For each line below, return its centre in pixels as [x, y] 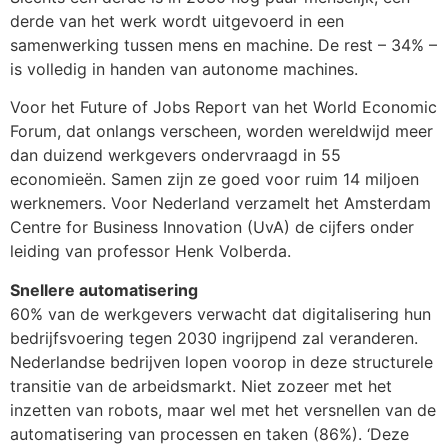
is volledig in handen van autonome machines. [184, 68]
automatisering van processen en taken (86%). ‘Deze [209, 433]
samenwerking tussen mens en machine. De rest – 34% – [223, 44]
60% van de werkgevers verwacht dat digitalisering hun [220, 313]
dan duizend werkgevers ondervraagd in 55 [175, 155]
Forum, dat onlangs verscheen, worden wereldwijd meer [221, 131]
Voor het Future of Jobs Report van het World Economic [223, 107]
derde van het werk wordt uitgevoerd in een [177, 20]
